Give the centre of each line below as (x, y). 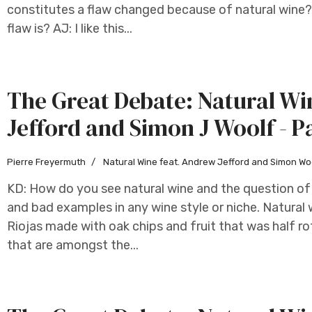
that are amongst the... (73, 245)
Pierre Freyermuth (46, 162)
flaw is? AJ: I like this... (70, 29)
